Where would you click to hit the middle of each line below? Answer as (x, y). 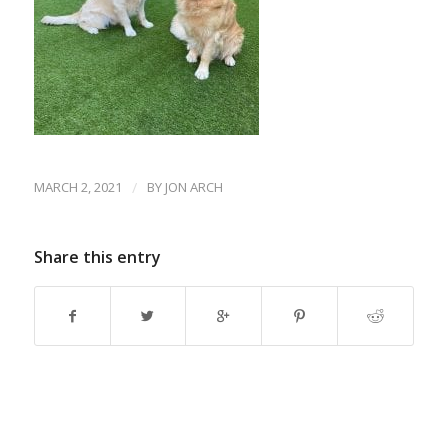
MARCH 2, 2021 (77, 187)
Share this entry (97, 257)
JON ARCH (193, 187)
